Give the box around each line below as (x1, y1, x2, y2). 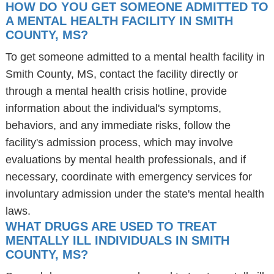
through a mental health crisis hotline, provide (5, 85, 227, 97)
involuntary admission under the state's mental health (5, 188, 264, 200)
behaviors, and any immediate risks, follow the (5, 119, 231, 131)
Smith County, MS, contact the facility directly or (5, 68, 238, 80)
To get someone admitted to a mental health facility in (5, 51, 265, 63)
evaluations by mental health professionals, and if (5, 154, 246, 166)
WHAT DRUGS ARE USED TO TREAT (5, 220, 217, 233)
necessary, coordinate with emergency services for (5, 171, 252, 183)
